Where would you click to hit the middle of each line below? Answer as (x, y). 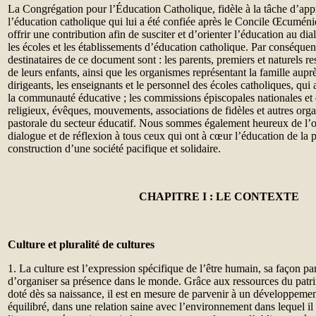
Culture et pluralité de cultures (81, 244)
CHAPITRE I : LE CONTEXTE (219, 196)
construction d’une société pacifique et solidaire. (114, 148)
